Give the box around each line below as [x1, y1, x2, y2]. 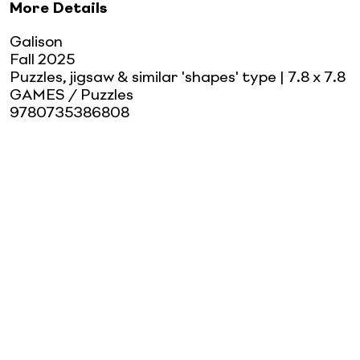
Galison [10, 35, 63, 50]
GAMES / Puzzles [10, 88, 133, 103]
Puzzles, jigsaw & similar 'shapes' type [10, 70, 276, 85]
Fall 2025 [10, 52, 75, 67]
